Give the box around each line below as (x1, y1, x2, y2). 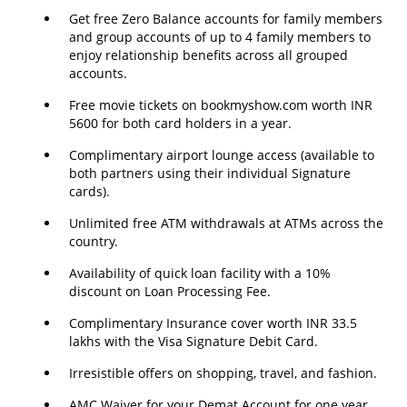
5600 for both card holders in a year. (69, 114, 292, 132)
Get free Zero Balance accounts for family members (69, 9, 382, 27)
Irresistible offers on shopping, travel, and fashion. (69, 363, 377, 382)
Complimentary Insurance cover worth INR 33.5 (69, 313, 357, 332)
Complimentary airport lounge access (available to (69, 145, 374, 164)
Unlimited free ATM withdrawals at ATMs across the (69, 213, 383, 232)
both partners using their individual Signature (69, 164, 351, 182)
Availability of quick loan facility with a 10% (69, 263, 331, 282)
